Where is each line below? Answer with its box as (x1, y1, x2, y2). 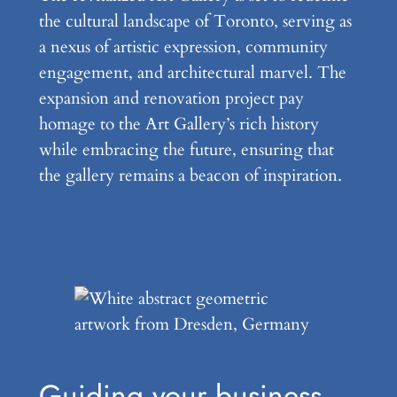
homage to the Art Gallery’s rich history (38, 112, 319, 136)
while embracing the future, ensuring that (38, 137, 334, 161)
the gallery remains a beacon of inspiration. (38, 163, 342, 187)
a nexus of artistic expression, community (38, 35, 328, 58)
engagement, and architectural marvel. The (38, 60, 346, 84)
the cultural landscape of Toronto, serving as (38, 9, 352, 33)
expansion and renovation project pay (38, 86, 304, 110)
